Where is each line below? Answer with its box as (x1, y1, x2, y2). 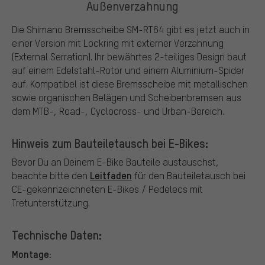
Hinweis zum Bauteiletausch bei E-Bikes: (12, 135, 208, 151)
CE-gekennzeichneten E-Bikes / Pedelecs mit (12, 182, 203, 195)
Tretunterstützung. (12, 196, 90, 209)
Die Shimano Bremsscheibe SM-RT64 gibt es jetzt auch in (12, 22, 250, 35)
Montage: (12, 247, 51, 260)
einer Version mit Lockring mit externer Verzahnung (12, 36, 224, 49)
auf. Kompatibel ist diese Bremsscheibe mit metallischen (12, 77, 248, 90)
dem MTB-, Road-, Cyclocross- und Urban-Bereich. (12, 104, 224, 117)
